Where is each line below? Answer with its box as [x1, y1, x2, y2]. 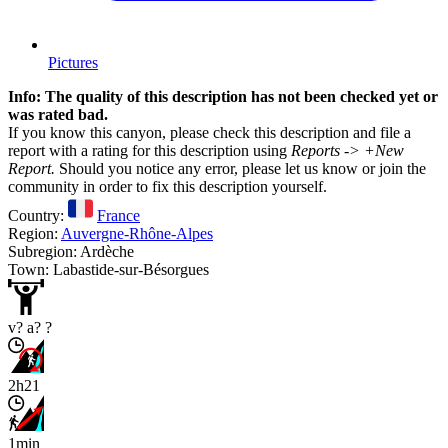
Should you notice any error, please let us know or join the [55, 159, 426, 177]
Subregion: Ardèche [8, 242, 134, 260]
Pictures [48, 53, 98, 71]
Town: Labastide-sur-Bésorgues [8, 260, 209, 278]
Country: [8, 206, 68, 224]
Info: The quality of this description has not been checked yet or [8, 87, 438, 105]
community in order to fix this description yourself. [8, 177, 327, 195]
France [97, 206, 140, 224]
